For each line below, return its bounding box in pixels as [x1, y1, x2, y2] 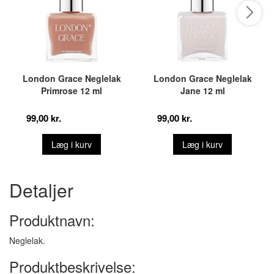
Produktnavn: [9, 209, 95, 231]
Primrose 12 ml [41, 84, 102, 97]
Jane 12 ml [180, 84, 225, 97]
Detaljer [9, 177, 73, 203]
